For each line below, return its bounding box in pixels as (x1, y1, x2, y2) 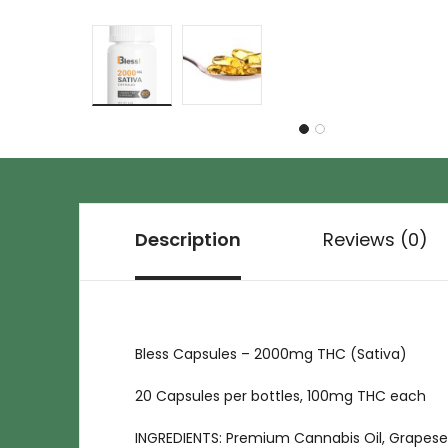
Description (135, 226, 241, 252)
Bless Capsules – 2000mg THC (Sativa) (135, 343, 407, 364)
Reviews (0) (323, 226, 428, 252)
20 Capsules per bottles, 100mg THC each (135, 385, 426, 406)
